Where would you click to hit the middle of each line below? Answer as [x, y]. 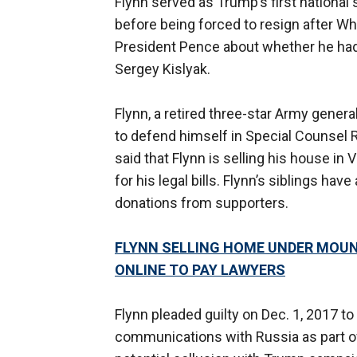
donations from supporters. [202, 203]
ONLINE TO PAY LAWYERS [200, 270]
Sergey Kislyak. [163, 69]
